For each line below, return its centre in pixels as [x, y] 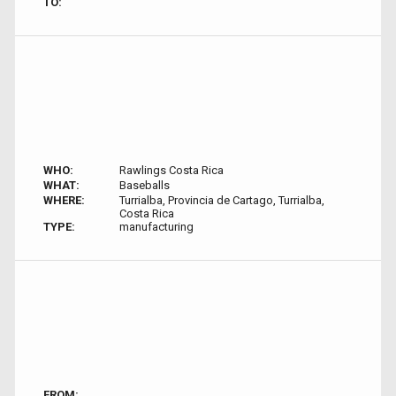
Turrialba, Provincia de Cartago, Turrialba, [221, 200]
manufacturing [156, 227]
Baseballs [144, 185]
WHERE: [64, 200]
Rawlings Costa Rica [171, 170]
